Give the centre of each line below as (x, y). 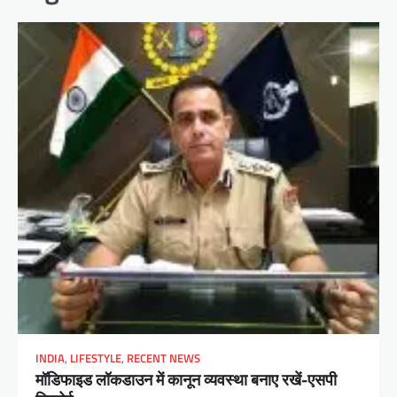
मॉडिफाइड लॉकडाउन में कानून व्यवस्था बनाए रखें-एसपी (186, 380)
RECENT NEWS (163, 359)
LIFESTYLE (96, 359)
